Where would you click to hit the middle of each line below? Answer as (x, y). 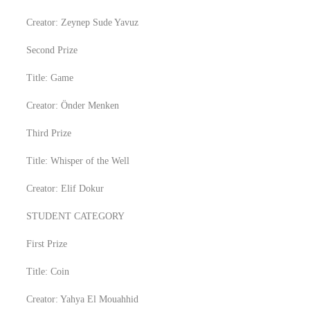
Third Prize (49, 133)
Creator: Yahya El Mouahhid (82, 299)
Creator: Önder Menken (73, 106)
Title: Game (50, 78)
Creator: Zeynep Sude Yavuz (82, 22)
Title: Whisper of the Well (78, 161)
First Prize (47, 244)
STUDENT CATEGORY (75, 216)
